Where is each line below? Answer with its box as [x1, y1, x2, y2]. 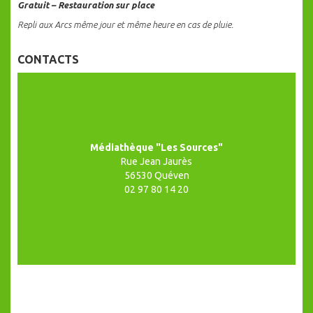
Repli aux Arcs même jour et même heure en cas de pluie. [17, 20, 233, 30]
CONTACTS [17, 53, 79, 66]
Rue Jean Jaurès [121, 156, 192, 168]
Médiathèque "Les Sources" [90, 142, 223, 154]
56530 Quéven [124, 170, 189, 182]
